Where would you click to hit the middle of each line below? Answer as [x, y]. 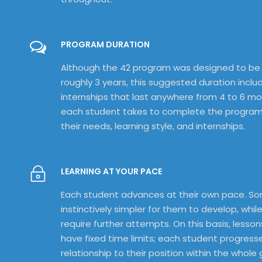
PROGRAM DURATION [105, 45]
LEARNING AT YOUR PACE [111, 172]
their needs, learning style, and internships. [153, 126]
